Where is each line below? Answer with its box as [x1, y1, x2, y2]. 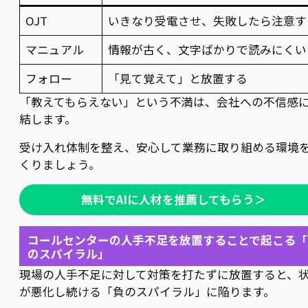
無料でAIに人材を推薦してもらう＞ [80, 191, 266, 208]
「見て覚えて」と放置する [108, 70, 248, 87]
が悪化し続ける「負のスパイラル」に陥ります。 [19, 283, 275, 300]
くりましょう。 [19, 156, 100, 173]
